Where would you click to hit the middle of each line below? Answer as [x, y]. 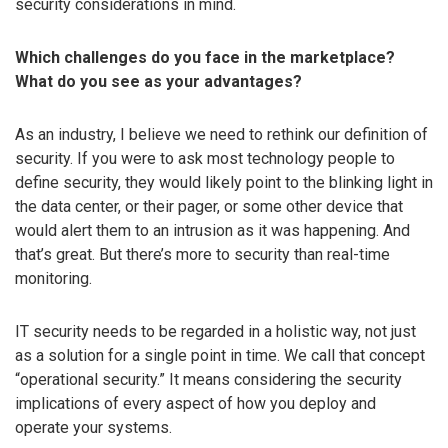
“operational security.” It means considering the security [208, 379]
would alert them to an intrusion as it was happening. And [212, 230]
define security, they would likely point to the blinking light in [224, 182]
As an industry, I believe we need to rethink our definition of [221, 134]
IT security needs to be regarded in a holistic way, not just [215, 331]
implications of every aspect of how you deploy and [195, 403]
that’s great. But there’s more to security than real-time [202, 254]
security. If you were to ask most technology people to [205, 158]
